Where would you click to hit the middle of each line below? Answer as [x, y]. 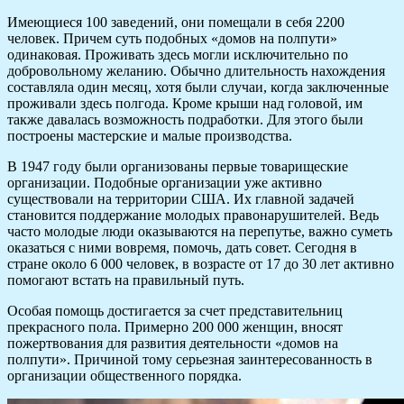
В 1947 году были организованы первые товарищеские [178, 167]
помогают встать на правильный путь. [126, 280]
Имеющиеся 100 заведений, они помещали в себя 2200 [176, 23]
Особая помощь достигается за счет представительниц [175, 311]
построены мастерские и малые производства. [150, 136]
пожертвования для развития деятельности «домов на [173, 344]
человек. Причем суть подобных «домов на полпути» [172, 39]
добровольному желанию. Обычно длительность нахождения [196, 71]
